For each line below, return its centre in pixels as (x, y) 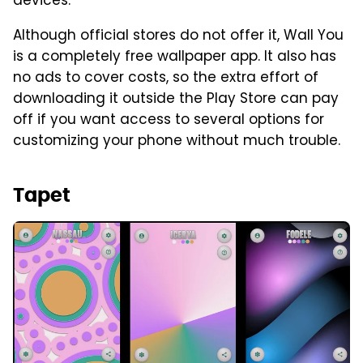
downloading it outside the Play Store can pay (176, 100)
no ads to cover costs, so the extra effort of (166, 79)
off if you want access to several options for (169, 121)
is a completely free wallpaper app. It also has (175, 58)
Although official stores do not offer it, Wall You (178, 37)
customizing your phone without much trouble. (177, 142)
